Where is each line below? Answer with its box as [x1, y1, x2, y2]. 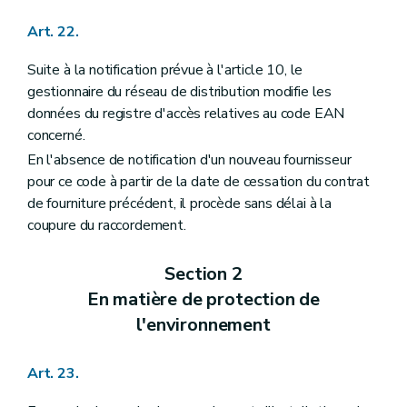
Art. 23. [27, 362, 79, 383]
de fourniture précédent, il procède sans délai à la [27, 193, 332, 213]
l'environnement [136, 312, 271, 337]
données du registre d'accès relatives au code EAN [27, 103, 345, 124]
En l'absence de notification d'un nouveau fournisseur [27, 149, 352, 170]
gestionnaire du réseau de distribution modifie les [27, 81, 333, 102]
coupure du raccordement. [27, 214, 186, 235]
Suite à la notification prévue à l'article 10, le [27, 59, 303, 80]
